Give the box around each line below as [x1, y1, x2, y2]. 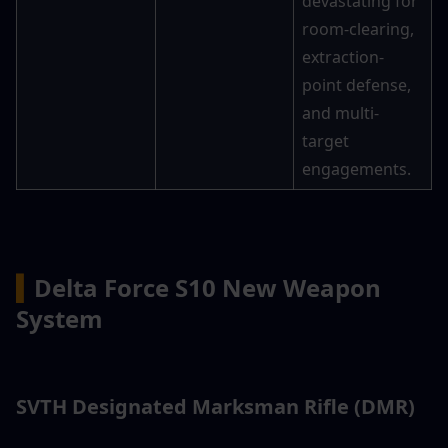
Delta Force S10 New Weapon [34, 271, 381, 305]
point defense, [302, 74, 411, 97]
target [302, 130, 349, 153]
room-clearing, [302, 18, 414, 41]
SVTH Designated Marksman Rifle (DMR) [16, 393, 415, 421]
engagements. [302, 158, 411, 181]
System [16, 302, 103, 336]
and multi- [302, 102, 379, 125]
